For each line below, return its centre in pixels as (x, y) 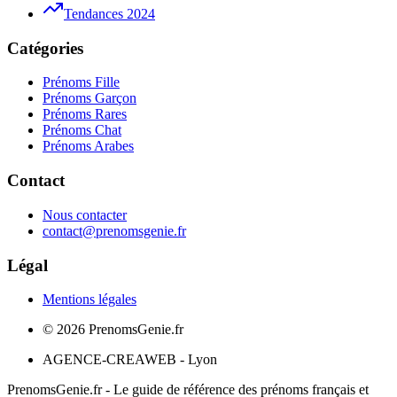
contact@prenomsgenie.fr (114, 230)
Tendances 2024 (109, 13)
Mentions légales (90, 300)
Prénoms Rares (85, 114)
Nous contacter (85, 214)
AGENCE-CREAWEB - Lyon (130, 360)
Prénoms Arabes (88, 146)
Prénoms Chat (82, 130)
